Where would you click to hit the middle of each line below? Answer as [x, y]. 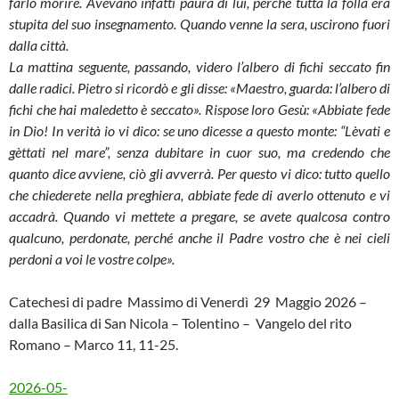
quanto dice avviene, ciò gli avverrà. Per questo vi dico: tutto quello [199, 173]
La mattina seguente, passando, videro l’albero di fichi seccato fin [199, 66]
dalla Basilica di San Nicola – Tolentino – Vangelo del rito [180, 323]
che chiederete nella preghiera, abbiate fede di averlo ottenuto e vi [199, 195]
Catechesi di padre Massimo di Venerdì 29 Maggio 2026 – [188, 301]
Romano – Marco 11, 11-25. [94, 344]
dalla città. [39, 45]
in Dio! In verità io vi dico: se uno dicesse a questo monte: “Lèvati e [199, 130]
